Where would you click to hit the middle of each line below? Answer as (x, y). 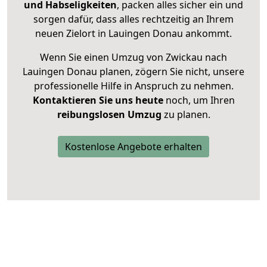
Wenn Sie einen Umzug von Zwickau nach (133, 58)
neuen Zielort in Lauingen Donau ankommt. (133, 34)
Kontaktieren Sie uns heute (98, 100)
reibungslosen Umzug (109, 115)
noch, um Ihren (199, 100)
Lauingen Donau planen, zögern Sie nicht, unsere (133, 72)
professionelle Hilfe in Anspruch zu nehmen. (133, 86)
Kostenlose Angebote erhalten (133, 147)
